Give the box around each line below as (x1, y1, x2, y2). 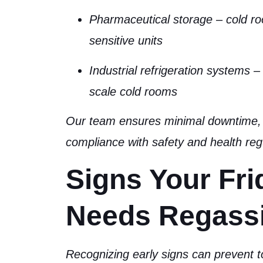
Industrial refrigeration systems (89, 63, 250, 77)
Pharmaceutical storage (89, 13, 213, 26)
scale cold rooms (89, 85, 177, 98)
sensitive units (89, 34, 163, 48)
